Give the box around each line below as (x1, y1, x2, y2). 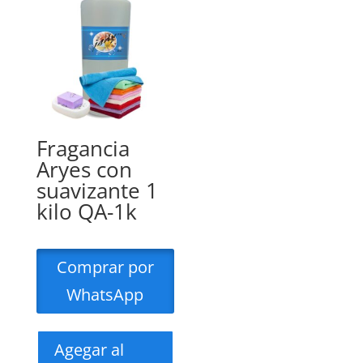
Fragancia (36, 133, 130, 163)
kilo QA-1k (36, 196, 137, 226)
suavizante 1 (36, 175, 158, 205)
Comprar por (56, 255, 154, 278)
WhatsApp (66, 283, 144, 305)
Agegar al (53, 338, 124, 361)
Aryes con (36, 154, 132, 184)
